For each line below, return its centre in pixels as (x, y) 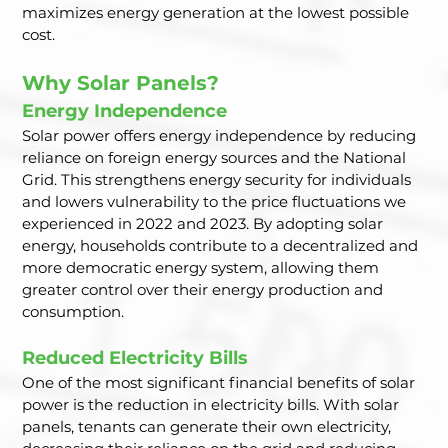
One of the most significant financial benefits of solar (221, 383)
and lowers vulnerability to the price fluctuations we (216, 202)
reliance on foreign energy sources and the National (216, 158)
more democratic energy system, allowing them (203, 268)
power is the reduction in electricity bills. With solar (213, 405)
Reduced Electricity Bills (135, 358)
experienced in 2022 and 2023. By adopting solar (205, 224)
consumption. (73, 312)
